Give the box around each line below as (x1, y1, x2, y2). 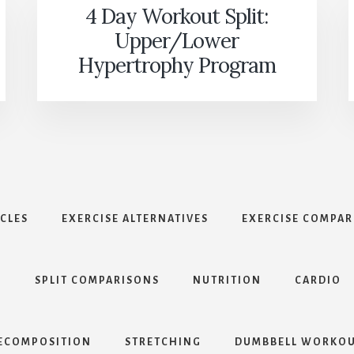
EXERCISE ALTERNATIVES (62, 213, 209, 225)
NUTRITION (193, 275, 262, 287)
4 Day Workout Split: (85, 3, 269, 30)
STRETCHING (125, 337, 201, 348)
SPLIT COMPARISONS (35, 275, 160, 287)
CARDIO (295, 275, 341, 287)
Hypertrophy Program (77, 52, 276, 79)
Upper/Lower (115, 28, 239, 55)
